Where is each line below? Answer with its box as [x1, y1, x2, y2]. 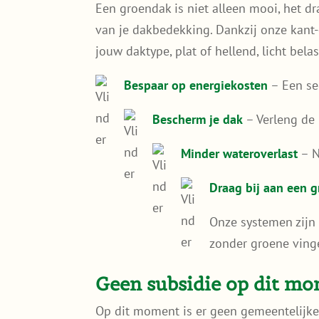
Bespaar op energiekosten [124, 76, 268, 93]
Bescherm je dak [152, 110, 244, 127]
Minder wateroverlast [181, 145, 298, 162]
